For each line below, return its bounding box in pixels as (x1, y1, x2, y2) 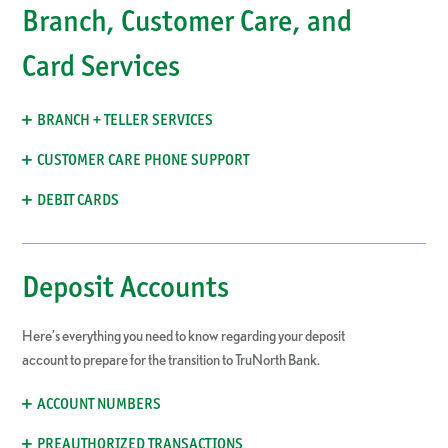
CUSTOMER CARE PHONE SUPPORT (37, 150, 250, 170)
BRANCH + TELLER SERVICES (37, 110, 214, 130)
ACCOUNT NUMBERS (37, 394, 162, 414)
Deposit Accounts (22, 269, 230, 305)
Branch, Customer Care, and (22, 3, 353, 39)
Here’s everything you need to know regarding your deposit (22, 327, 346, 345)
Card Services (22, 48, 181, 84)
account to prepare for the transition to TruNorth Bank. (22, 351, 321, 369)
